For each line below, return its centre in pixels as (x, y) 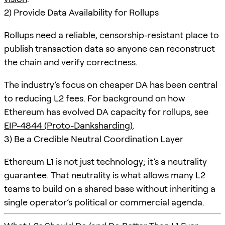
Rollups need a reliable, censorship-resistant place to (111, 35)
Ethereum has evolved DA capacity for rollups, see (106, 111)
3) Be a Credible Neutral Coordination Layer (94, 139)
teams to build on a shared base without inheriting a (110, 188)
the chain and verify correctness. (71, 62)
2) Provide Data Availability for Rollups (81, 12)
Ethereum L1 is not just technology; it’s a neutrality (105, 161)
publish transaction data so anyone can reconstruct (109, 48)
